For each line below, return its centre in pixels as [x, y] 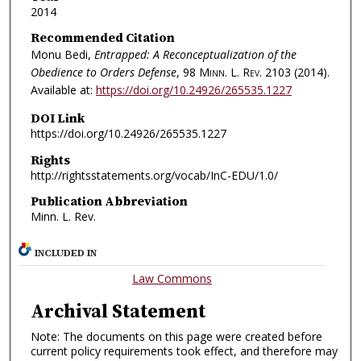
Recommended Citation [102, 38]
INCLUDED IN [66, 253]
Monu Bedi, [62, 55]
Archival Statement [118, 310]
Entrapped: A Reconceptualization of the [195, 55]
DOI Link [57, 118]
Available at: [63, 90]
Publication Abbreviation [109, 201]
